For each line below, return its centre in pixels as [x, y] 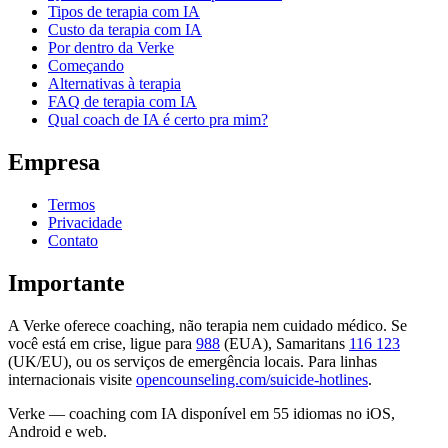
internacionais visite [70, 380]
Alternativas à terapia [114, 84]
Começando [86, 66]
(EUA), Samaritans [284, 344]
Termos [71, 205]
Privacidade [85, 223]
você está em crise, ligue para [100, 344]
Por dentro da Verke [111, 48]
